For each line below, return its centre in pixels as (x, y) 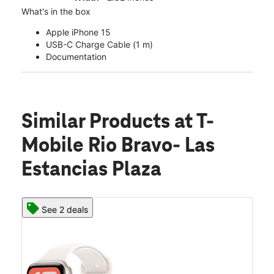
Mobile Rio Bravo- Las (118, 146)
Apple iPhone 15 (78, 32)
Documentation (76, 57)
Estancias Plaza (91, 170)
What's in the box (56, 12)
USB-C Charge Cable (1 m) (99, 45)
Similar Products (98, 123)
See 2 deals (65, 210)
